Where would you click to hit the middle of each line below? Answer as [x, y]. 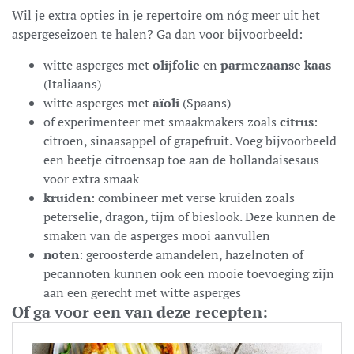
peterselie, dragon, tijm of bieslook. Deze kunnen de [190, 216]
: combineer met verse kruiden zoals [193, 197]
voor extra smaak [91, 178]
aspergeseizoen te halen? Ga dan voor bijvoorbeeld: [157, 34]
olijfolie [176, 64]
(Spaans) [207, 102]
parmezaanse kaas [276, 64]
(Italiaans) [72, 83]
